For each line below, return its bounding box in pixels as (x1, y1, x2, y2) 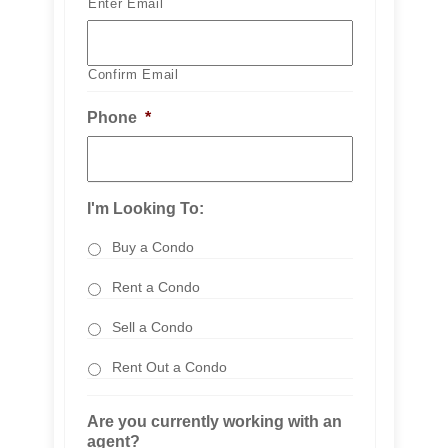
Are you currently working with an (87, 413, 342, 430)
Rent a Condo (112, 279, 200, 295)
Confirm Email (88, 67, 179, 82)
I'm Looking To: (87, 200, 204, 217)
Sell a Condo (112, 319, 193, 335)
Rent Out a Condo (112, 359, 227, 375)
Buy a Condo (112, 239, 194, 255)
